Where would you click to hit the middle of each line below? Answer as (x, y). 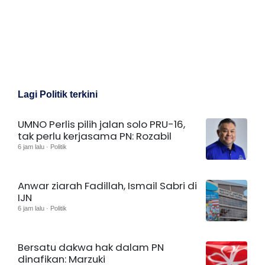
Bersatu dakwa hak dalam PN (91, 247)
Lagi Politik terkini (58, 94)
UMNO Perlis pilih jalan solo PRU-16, (101, 124)
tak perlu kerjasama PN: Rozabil (95, 136)
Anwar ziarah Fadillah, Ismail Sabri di (107, 185)
